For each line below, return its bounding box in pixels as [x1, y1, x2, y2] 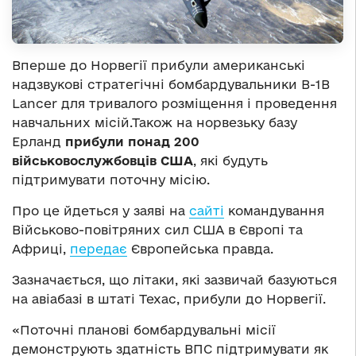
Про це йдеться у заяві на [12, 203, 189, 219]
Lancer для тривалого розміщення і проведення [12, 96, 337, 111]
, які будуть [193, 153, 268, 168]
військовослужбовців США [12, 153, 193, 168]
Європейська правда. [127, 242, 273, 257]
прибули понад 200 [61, 134, 199, 149]
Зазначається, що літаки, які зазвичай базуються [12, 273, 337, 288]
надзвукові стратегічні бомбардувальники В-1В [12, 77, 330, 92]
